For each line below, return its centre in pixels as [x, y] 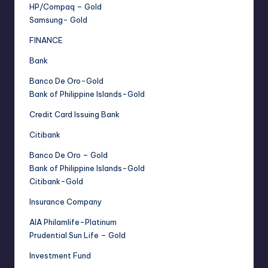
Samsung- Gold [58, 20]
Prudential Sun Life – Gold [77, 235]
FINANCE [46, 40]
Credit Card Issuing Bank [74, 115]
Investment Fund [60, 256]
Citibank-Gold [56, 182]
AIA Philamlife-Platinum [73, 222]
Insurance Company [66, 202]
